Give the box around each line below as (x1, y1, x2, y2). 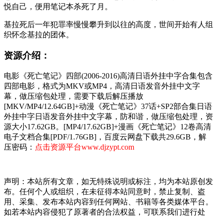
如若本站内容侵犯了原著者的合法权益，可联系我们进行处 (4, 207, 205, 216)
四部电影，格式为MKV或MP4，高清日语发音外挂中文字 (4, 81, 200, 90)
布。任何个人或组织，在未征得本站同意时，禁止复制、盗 (4, 187, 205, 196)
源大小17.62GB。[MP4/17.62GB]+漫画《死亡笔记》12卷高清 (4, 122, 211, 131)
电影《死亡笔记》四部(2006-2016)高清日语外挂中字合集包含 (4, 71, 213, 80)
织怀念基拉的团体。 (4, 31, 74, 39)
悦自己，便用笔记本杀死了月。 (4, 2, 112, 11)
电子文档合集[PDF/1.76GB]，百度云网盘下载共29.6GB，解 (4, 132, 206, 141)
